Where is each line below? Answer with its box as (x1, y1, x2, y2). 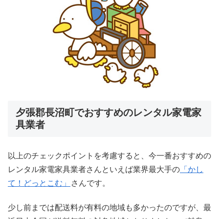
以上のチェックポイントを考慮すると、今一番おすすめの (8, 151, 211, 160)
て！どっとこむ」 (8, 178, 70, 187)
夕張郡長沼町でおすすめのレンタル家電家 (16, 107, 201, 118)
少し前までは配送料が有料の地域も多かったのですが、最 (8, 203, 211, 212)
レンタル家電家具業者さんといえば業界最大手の (8, 165, 180, 174)
